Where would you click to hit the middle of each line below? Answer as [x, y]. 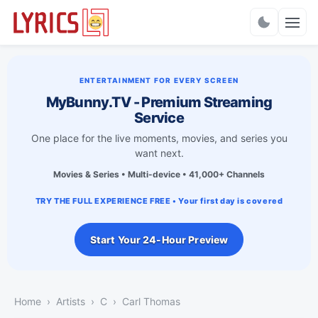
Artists [71, 301]
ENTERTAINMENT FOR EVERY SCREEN [159, 80]
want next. [159, 153]
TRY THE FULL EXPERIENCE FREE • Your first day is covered [159, 201]
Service [159, 117]
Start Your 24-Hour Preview [159, 239]
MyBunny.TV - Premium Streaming [159, 102]
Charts [159, 29]
